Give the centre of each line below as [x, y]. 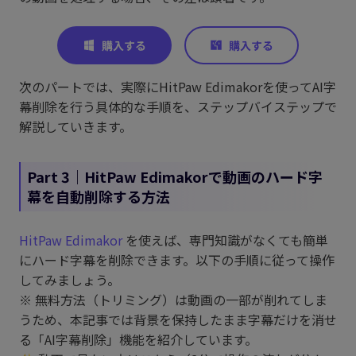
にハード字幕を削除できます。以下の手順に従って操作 [177, 260]
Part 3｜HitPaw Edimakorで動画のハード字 [175, 177]
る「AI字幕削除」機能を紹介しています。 [138, 340]
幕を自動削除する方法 [99, 197]
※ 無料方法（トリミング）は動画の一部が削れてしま [173, 300]
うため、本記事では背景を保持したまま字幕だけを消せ [178, 320]
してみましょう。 [70, 280]
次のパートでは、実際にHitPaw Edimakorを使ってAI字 [178, 87]
